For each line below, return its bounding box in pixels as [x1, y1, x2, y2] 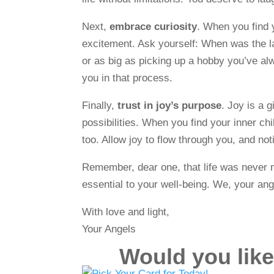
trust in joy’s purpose [117, 99, 222, 111]
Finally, [82, 99, 118, 111]
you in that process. [82, 72, 173, 84]
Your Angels [82, 223, 136, 235]
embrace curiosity [109, 20, 198, 32]
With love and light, [82, 206, 170, 218]
